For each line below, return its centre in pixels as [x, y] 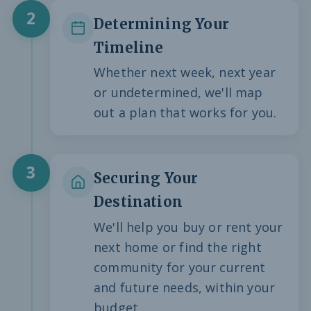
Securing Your [146, 178]
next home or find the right [178, 247]
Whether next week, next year [185, 72]
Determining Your [161, 24]
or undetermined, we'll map [178, 92]
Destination [138, 202]
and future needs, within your [185, 287]
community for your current [180, 267]
